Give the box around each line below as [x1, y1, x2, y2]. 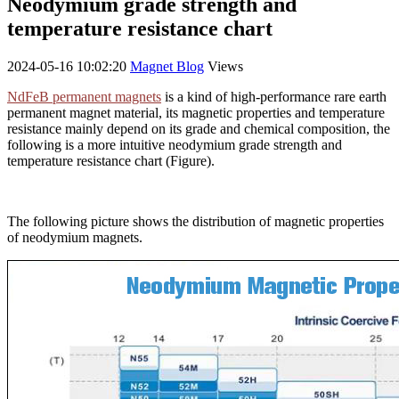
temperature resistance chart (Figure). [7, 152, 215, 168]
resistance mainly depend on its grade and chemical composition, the [7, 120, 390, 136]
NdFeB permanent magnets [7, 88, 161, 104]
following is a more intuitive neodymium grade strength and [7, 136, 342, 152]
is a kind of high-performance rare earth [161, 88, 387, 104]
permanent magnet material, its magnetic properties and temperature [7, 104, 385, 120]
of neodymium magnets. [7, 229, 142, 245]
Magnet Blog [130, 58, 204, 74]
